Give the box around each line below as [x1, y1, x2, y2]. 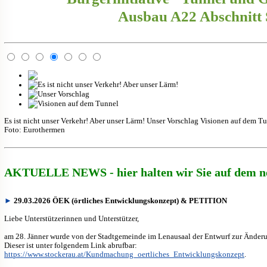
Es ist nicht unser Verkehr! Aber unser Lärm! [4, 116, 145, 125]
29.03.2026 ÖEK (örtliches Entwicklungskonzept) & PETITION [14, 195, 227, 205]
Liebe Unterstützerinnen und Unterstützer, [4, 213, 139, 223]
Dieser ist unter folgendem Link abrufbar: [4, 240, 137, 250]
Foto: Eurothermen [4, 125, 65, 134]
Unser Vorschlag [147, 116, 198, 125]
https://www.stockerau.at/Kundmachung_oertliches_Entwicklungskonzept [4, 249, 244, 259]
